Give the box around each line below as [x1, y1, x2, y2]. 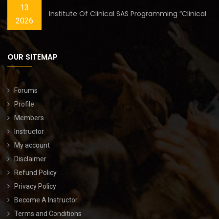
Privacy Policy [14, 182, 56, 190]
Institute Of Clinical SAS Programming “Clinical [49, 9, 206, 19]
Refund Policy [14, 168, 57, 176]
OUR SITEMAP [7, 51, 58, 62]
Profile [14, 100, 34, 108]
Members [14, 113, 44, 122]
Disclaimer [14, 154, 46, 163]
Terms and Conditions [14, 209, 82, 218]
